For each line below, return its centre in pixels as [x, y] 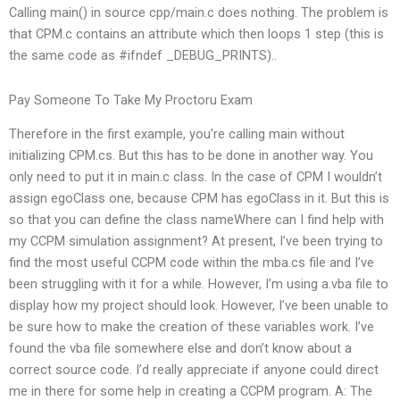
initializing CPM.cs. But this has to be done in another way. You [191, 156]
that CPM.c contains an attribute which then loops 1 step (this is [196, 34]
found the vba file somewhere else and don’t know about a [180, 349]
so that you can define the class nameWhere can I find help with [196, 220]
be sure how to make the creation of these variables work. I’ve [192, 327]
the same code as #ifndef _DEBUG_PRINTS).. [143, 56]
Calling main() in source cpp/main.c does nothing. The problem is [199, 13]
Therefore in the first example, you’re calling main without [177, 134]
